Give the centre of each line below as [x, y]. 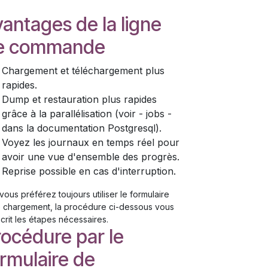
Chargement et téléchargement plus [83, 71]
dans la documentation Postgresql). [82, 128]
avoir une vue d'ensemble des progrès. [91, 157]
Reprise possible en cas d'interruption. [89, 171]
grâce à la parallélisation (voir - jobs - [87, 114]
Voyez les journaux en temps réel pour [91, 142]
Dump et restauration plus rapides [79, 99]
